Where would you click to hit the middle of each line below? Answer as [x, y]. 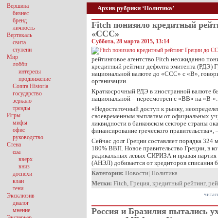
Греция [140, 183]
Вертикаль [19, 35]
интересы [30, 72]
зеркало [22, 101]
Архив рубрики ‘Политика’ [136, 8]
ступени [22, 50]
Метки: [102, 183]
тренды [21, 108]
